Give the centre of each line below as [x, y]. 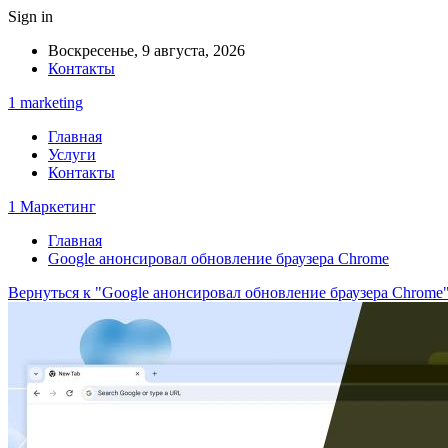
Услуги [72, 154]
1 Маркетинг [52, 206]
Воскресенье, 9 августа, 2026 [146, 50]
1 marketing [45, 102]
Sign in [30, 16]
